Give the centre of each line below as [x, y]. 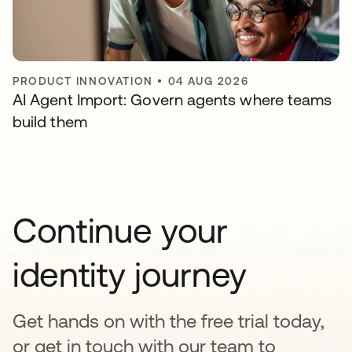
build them [50, 121]
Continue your [120, 230]
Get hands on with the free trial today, [169, 321]
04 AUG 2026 [208, 81]
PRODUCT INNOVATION [83, 81]
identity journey [130, 274]
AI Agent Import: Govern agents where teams [172, 99]
